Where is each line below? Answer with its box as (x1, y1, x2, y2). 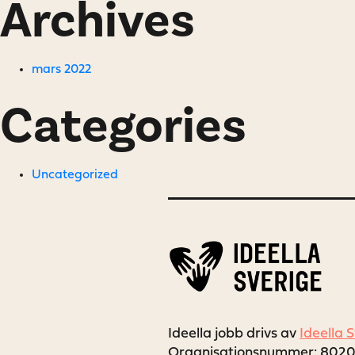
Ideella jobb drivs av (168, 326, 300, 342)
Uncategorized (32, 169, 118, 181)
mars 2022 (32, 63, 91, 76)
